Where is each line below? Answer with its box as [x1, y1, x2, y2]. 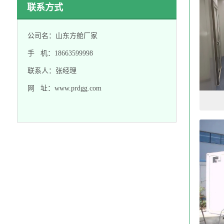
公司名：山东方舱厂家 [27, 32, 97, 39]
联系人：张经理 [27, 67, 76, 74]
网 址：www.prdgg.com [27, 84, 101, 92]
